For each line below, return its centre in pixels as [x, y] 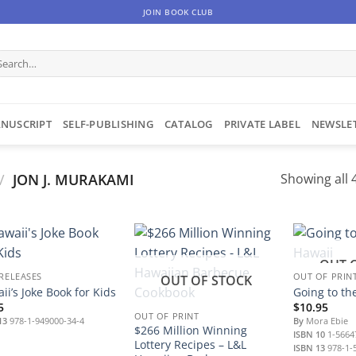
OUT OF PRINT [166, 316]
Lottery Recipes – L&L [190, 344]
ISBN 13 [309, 348]
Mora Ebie [325, 321]
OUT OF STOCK [206, 280]
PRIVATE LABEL [262, 124]
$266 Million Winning [190, 330]
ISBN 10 [309, 335]
